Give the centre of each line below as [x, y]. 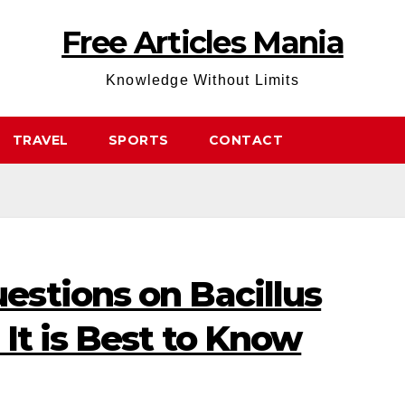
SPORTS [138, 140]
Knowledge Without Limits [202, 80]
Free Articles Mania [202, 42]
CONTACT [245, 140]
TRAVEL [40, 140]
